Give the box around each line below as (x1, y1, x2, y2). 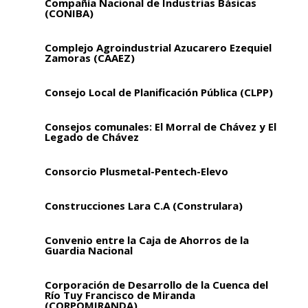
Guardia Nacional (44, 243, 133, 258)
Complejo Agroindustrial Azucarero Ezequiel (44, 41, 272, 55)
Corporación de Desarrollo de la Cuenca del (44, 278, 268, 292)
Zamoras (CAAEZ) (44, 51, 135, 65)
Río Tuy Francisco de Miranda (44, 288, 195, 302)
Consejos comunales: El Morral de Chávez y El (44, 120, 276, 134)
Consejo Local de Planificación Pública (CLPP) (44, 85, 273, 100)
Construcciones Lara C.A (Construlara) (44, 199, 243, 213)
